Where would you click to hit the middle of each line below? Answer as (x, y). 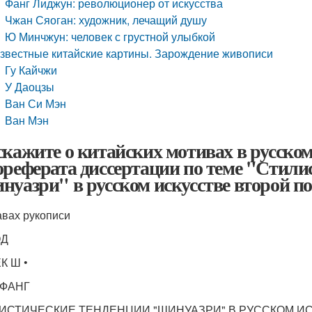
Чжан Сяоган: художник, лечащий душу (106, 20)
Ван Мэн (27, 120)
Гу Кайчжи (31, 70)
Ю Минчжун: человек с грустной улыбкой (110, 37)
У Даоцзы (30, 87)
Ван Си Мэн (36, 103)
